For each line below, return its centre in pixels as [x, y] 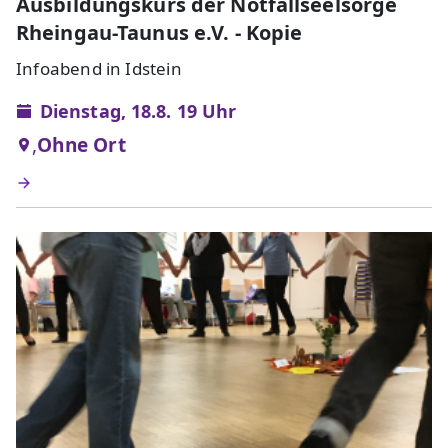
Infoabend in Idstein [99, 68]
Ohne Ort [81, 144]
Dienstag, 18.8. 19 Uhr [138, 110]
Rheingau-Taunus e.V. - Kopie [159, 32]
